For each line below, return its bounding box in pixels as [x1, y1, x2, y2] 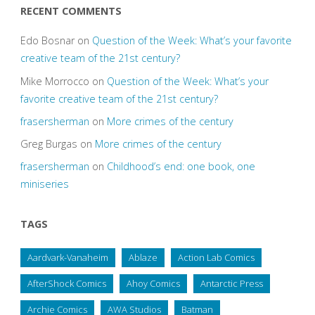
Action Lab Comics [177, 251, 255, 264]
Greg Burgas [20, 136, 77, 150]
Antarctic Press [200, 277, 263, 290]
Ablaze [128, 251, 157, 264]
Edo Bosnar [20, 34, 75, 48]
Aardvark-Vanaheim [27, 251, 108, 264]
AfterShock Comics [27, 277, 106, 290]
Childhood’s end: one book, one [106, 160, 255, 174]
